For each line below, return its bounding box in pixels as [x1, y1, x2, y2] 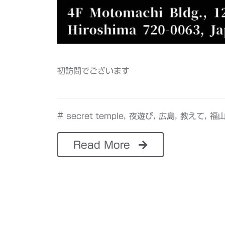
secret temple [66, 111, 124, 120]
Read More [73, 140, 134, 150]
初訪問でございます [57, 67, 130, 75]
